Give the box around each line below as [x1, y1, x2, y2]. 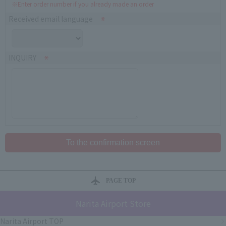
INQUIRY [9, 52, 36, 63]
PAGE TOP [105, 177, 136, 184]
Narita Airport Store [75, 197, 151, 209]
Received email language [9, 14, 93, 24]
